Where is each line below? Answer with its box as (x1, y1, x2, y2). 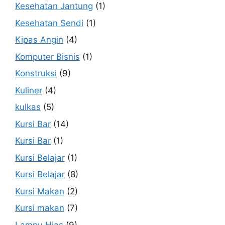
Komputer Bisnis (15, 51, 80, 62)
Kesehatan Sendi (15, 18, 83, 28)
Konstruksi (15, 68, 57, 78)
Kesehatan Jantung (15, 1, 93, 11)
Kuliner (15, 85, 42, 95)
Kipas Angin (15, 35, 63, 45)
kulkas (15, 102, 41, 112)
